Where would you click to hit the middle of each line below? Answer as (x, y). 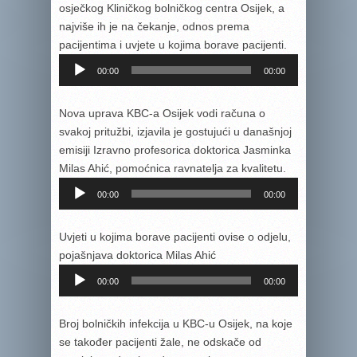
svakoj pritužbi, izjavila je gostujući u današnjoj (175, 131)
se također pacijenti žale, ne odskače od (160, 342)
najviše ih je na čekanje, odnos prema (154, 26)
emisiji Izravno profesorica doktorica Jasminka (175, 150)
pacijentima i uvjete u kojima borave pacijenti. (173, 45)
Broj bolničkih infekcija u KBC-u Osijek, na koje (176, 324)
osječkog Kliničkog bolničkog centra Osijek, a (172, 8)
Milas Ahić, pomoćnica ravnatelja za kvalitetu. (173, 168)
